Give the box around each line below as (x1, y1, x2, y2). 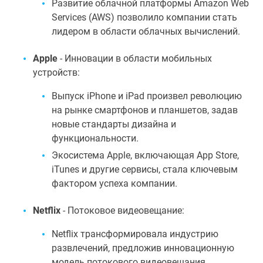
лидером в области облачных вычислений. (52, 26, 240, 37)
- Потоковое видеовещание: (60, 205, 184, 216)
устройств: (33, 67, 80, 78)
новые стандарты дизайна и (52, 119, 176, 130)
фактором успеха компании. (52, 178, 177, 189)
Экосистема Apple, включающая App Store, (52, 150, 239, 161)
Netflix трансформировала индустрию (52, 228, 218, 240)
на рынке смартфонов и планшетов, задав (52, 104, 238, 116)
